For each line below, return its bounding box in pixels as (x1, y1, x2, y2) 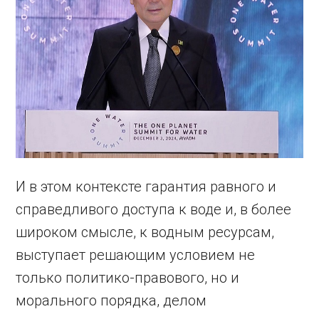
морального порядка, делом (16, 291, 207, 309)
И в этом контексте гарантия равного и (16, 177, 277, 195)
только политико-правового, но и (16, 268, 240, 286)
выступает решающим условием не (16, 246, 256, 263)
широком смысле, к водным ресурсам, (16, 223, 275, 241)
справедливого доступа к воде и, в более (16, 200, 292, 218)
